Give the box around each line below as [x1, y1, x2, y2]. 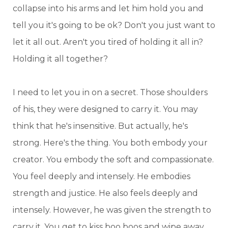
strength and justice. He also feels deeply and [13, 188, 198, 198]
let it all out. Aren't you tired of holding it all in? [13, 37, 203, 47]
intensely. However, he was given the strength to [13, 205, 211, 215]
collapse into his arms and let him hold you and [13, 3, 204, 13]
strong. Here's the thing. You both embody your [13, 137, 208, 148]
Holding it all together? [13, 53, 108, 64]
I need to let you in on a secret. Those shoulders [13, 87, 208, 97]
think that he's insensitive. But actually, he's [13, 121, 188, 131]
